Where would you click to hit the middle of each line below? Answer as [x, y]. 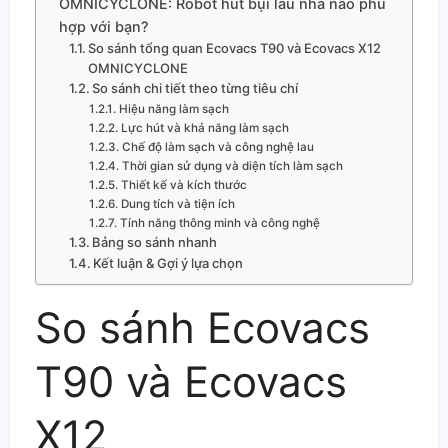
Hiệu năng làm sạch [173, 108]
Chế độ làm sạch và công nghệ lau [217, 146]
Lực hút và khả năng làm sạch [204, 127]
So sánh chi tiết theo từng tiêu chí [195, 87]
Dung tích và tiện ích [177, 203]
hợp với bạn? [103, 26]
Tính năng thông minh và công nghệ [219, 222]
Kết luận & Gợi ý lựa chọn [168, 262]
